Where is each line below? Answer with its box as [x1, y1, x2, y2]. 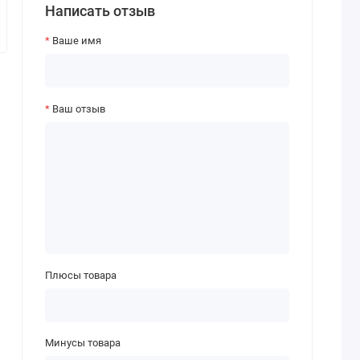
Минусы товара [44, 337, 121, 350]
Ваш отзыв [51, 102, 105, 115]
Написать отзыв [44, 2, 155, 20]
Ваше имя [51, 35, 101, 47]
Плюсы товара [44, 268, 117, 281]
